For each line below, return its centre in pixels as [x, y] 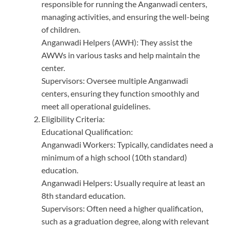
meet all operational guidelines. [96, 106]
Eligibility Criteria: [73, 119]
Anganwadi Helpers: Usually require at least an [123, 183]
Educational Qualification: [87, 132]
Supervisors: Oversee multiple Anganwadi [115, 81]
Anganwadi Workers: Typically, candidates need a [127, 145]
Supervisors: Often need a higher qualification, [122, 209]
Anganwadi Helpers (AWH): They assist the [117, 42]
